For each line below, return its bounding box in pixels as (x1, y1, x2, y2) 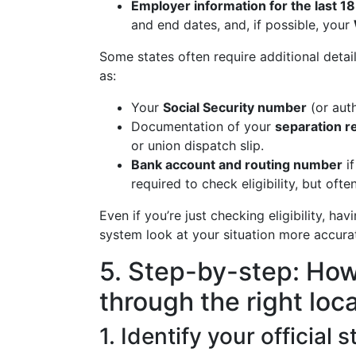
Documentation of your (131, 118, 275, 134)
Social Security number (163, 99, 307, 115)
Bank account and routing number (131, 157, 342, 172)
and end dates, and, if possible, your (131, 17, 354, 33)
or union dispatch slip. (131, 137, 264, 153)
